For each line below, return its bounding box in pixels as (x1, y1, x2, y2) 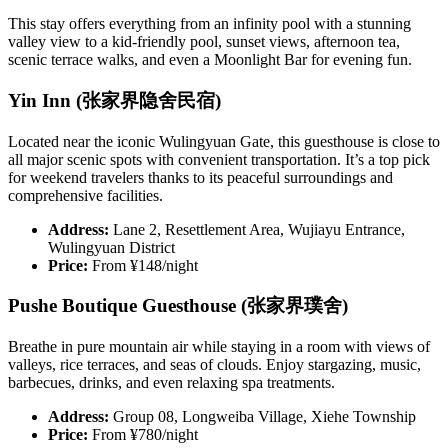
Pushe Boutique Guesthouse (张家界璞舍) (8, 295, 348, 317)
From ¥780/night (88, 425, 198, 443)
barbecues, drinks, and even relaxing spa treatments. (8, 373, 335, 391)
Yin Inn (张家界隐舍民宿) (8, 89, 221, 111)
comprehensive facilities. (8, 186, 163, 204)
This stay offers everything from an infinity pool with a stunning (8, 15, 411, 33)
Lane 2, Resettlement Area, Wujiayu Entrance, (109, 220, 405, 238)
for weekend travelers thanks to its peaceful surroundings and (8, 168, 393, 186)
